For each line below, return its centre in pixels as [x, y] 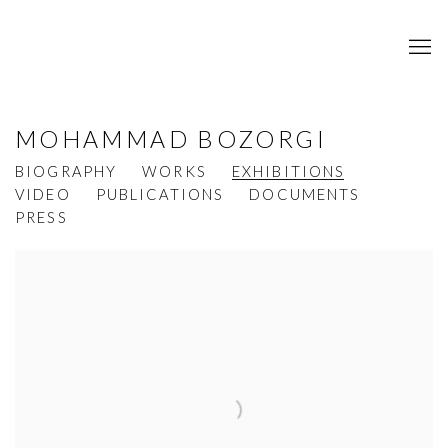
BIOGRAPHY [66, 171]
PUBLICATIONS [160, 194]
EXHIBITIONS [288, 171]
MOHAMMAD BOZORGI [171, 139]
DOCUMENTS [305, 194]
